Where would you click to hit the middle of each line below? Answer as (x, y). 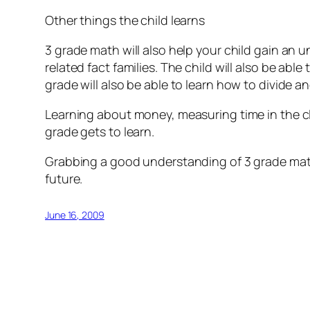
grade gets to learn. (100, 132)
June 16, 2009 (75, 215)
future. (64, 179)
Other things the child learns (125, 20)
